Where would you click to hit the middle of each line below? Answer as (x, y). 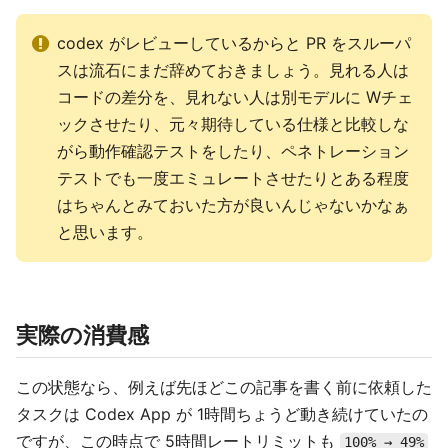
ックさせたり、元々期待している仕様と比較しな (233, 124)
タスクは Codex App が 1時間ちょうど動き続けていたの (222, 414)
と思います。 (105, 232)
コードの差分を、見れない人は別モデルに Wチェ (235, 97)
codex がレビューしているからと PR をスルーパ (234, 43)
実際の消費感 (82, 335)
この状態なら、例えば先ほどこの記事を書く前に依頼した (224, 387)
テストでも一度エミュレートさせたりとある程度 (233, 178)
